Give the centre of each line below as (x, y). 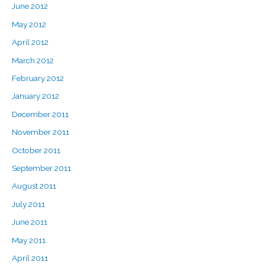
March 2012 (33, 60)
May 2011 (29, 240)
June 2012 (30, 6)
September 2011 (41, 168)
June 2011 (30, 222)
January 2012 (35, 96)
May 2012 (29, 24)
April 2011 (30, 258)
